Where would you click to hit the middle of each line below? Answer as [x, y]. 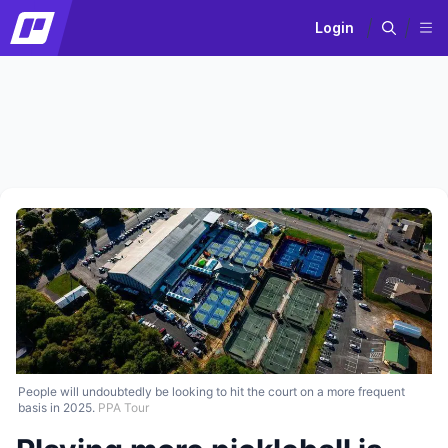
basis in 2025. [56, 408]
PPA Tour [123, 408]
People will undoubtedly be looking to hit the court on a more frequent [211, 392]
